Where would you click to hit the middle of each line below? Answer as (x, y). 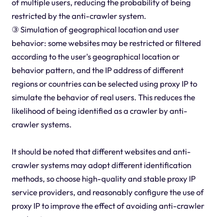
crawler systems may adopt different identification (101, 165)
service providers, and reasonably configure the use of (108, 192)
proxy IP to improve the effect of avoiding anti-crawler (108, 205)
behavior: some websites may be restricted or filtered (106, 43)
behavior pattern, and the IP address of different (97, 70)
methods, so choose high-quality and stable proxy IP (103, 178)
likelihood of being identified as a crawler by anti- (99, 110)
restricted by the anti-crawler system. (79, 15)
